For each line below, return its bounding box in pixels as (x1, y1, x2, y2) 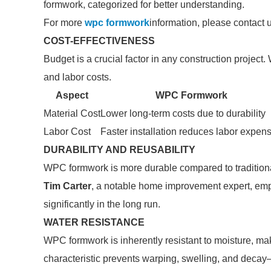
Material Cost (44, 108, 100, 119)
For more (44, 18, 85, 28)
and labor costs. (44, 72, 111, 82)
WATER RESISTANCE (44, 217, 145, 227)
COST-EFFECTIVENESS (44, 36, 155, 46)
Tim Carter (44, 181, 91, 191)
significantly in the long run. (44, 199, 160, 209)
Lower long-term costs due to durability (100, 108, 266, 119)
